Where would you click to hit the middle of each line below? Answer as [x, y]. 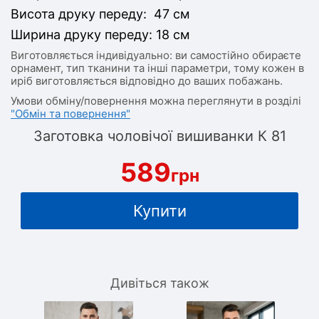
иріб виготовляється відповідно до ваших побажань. [147, 81]
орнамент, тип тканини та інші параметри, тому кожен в [157, 68]
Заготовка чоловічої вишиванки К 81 [159, 136]
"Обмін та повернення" [70, 114]
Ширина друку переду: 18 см [100, 35]
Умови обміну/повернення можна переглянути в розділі [156, 101]
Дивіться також [159, 283]
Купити [159, 211]
